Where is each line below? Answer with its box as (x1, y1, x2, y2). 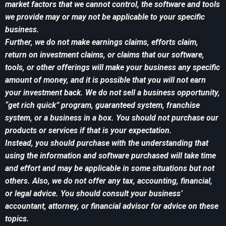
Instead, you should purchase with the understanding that (5, 138, 208, 148)
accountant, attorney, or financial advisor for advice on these (5, 201, 218, 211)
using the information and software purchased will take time (5, 151, 216, 161)
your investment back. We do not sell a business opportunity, (5, 88, 220, 98)
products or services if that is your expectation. (5, 126, 172, 136)
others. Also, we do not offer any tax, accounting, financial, (5, 176, 212, 186)
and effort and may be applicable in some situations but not (5, 163, 214, 174)
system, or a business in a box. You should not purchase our (5, 113, 218, 123)
